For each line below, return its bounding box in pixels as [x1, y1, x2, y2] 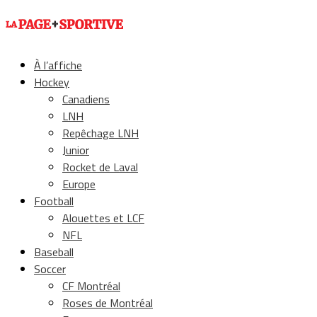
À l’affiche [34, 57, 82, 74]
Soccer [34, 260, 66, 277]
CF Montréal [62, 277, 120, 294]
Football [34, 192, 74, 209]
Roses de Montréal [62, 294, 153, 311]
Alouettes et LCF [62, 209, 144, 226]
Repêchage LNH [62, 125, 139, 142]
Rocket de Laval [62, 158, 138, 175]
